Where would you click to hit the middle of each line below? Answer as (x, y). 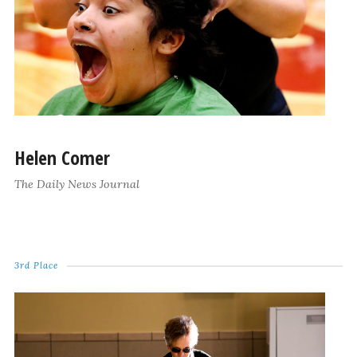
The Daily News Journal (76, 184)
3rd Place (36, 265)
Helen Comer (62, 157)
